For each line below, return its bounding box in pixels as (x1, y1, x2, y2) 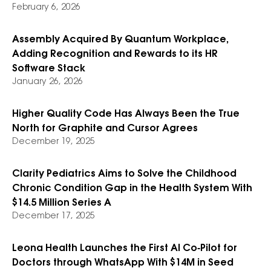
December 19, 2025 (12, 138, 95, 146)
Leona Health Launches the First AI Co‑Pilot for (12, 244, 237, 253)
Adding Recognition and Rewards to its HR (12, 50, 218, 59)
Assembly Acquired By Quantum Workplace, (12, 35, 229, 45)
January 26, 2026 (12, 78, 83, 87)
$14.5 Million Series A (12, 198, 111, 208)
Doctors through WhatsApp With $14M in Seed (12, 258, 233, 268)
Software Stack (12, 64, 85, 74)
